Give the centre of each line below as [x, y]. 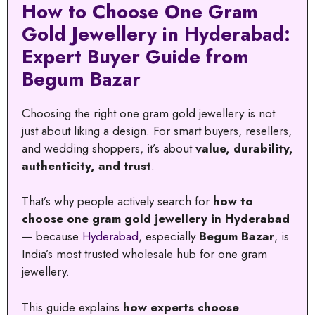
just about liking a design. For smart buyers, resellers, [157, 130]
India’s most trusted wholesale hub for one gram [144, 254]
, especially [169, 237]
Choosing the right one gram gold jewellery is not [148, 113]
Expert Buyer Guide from [135, 56]
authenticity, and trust [86, 166]
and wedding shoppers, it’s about [109, 148]
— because [52, 237]
